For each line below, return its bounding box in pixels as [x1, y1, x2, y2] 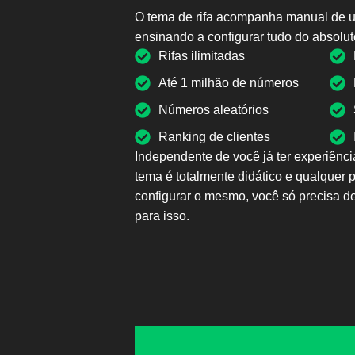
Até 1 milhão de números [158, 75, 299, 90]
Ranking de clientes [158, 129, 270, 143]
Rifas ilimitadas [158, 48, 245, 63]
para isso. [135, 208, 189, 223]
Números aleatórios [158, 102, 269, 116]
